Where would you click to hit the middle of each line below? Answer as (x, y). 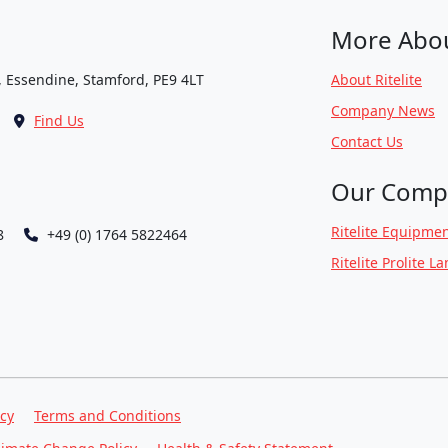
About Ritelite (376, 79)
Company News (383, 110)
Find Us (59, 120)
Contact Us (367, 141)
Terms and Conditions (107, 415)
